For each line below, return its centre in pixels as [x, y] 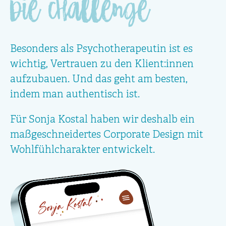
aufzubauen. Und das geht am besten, [99, 79]
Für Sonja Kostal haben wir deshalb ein [102, 120]
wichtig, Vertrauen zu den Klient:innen [102, 64]
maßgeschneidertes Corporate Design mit [107, 135]
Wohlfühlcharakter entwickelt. [82, 150]
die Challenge [79, 16]
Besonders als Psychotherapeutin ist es [101, 49]
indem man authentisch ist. [75, 95]
